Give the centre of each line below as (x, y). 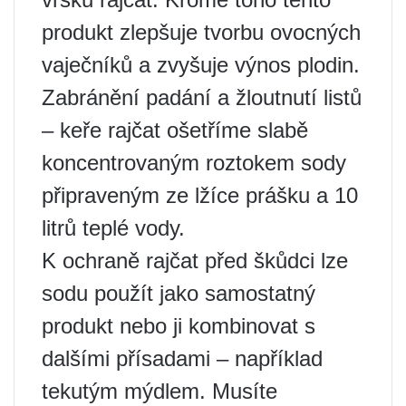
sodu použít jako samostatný (179, 293)
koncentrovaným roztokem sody (194, 162)
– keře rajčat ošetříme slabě (175, 130)
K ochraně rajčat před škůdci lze (195, 260)
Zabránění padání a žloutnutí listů (202, 97)
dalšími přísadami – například (182, 358)
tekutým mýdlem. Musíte (159, 391)
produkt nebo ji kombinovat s (179, 325)
